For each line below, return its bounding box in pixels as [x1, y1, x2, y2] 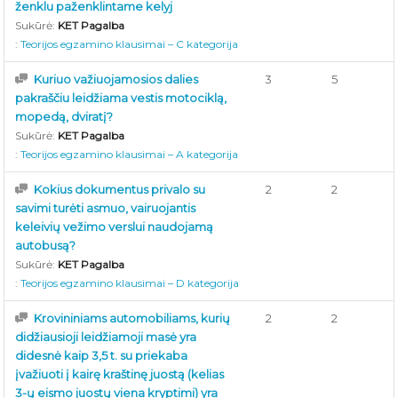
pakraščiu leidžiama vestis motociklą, [15, 91, 227, 105]
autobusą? [15, 238, 76, 252]
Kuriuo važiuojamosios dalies [34, 72, 199, 86]
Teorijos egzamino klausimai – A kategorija [20, 147, 239, 161]
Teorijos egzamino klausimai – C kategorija [20, 37, 239, 51]
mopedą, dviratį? [15, 109, 114, 123]
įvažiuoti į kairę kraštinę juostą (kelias [15, 367, 225, 381]
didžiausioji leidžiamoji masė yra [15, 330, 197, 344]
